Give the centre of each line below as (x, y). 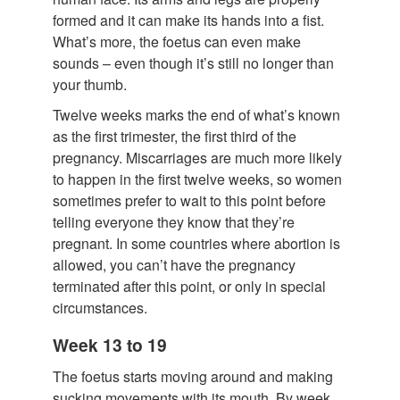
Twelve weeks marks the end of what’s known (196, 114)
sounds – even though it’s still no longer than (193, 62)
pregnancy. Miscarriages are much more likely (197, 157)
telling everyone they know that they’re (174, 221)
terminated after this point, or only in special (189, 286)
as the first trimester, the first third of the (175, 136)
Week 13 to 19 (110, 344)
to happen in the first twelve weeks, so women (197, 179)
